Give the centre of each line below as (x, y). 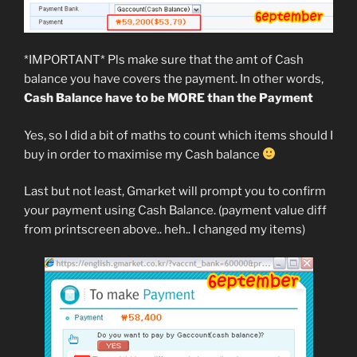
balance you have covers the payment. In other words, (174, 79)
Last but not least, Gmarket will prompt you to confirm (175, 192)
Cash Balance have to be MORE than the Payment (169, 98)
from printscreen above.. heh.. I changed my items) (165, 230)
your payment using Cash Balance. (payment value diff (175, 211)
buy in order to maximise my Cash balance (143, 154)
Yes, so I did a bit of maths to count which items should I (178, 135)
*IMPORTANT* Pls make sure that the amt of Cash (164, 60)
